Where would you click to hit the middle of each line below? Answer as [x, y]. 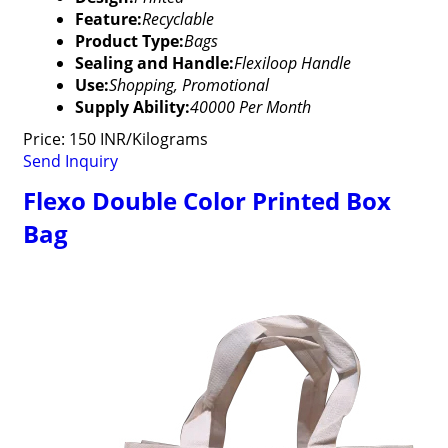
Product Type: [129, 41]
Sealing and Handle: [154, 63]
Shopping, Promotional [188, 85]
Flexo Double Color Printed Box [206, 200]
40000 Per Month [250, 107]
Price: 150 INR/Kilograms [115, 139]
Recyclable [177, 19]
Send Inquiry [70, 161]
